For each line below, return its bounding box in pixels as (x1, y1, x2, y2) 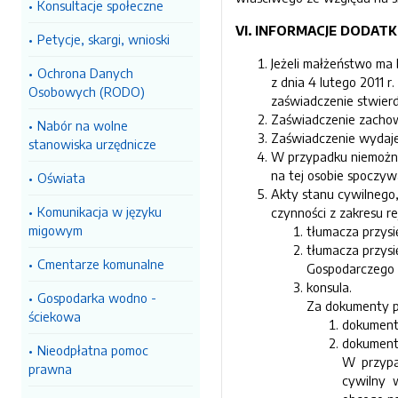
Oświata (37, 170, 85, 186)
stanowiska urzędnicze (28, 136, 156, 152)
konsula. (306, 279, 352, 295)
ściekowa (28, 308, 81, 324)
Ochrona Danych (37, 65, 133, 81)
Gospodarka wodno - (37, 290, 156, 306)
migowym (28, 222, 83, 238)
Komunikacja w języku (37, 203, 162, 219)
